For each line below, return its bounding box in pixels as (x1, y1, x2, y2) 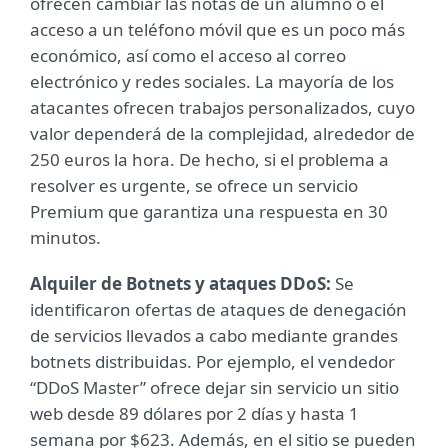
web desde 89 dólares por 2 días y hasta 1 (30, 402, 359, 425)
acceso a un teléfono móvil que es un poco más (30, 18, 405, 41)
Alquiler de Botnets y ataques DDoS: (30, 272, 335, 295)
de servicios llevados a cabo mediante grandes (30, 324, 398, 347)
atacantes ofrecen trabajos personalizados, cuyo (30, 96, 415, 119)
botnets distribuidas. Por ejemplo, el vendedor (30, 350, 395, 373)
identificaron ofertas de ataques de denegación (30, 298, 407, 321)
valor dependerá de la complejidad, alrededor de (30, 122, 415, 145)
